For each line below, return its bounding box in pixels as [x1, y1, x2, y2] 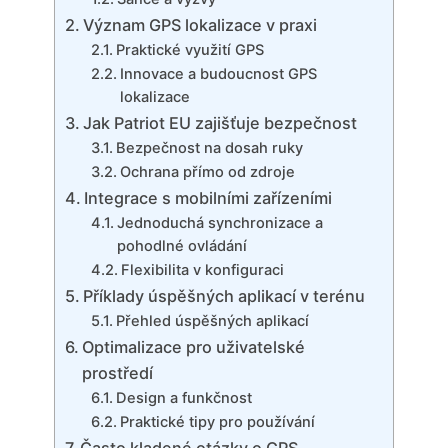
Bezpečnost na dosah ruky [115, 139, 303, 158]
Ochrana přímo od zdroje [119, 163, 295, 182]
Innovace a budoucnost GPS [119, 65, 317, 84]
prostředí [82, 363, 154, 384]
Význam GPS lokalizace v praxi [83, 15, 318, 36]
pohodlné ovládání [116, 237, 247, 256]
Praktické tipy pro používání [119, 413, 315, 432]
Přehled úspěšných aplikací [115, 312, 309, 331]
